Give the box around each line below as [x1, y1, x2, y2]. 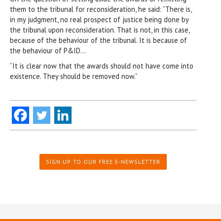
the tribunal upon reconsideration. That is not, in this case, [10, 25, 189, 35]
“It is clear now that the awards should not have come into [10, 61, 193, 71]
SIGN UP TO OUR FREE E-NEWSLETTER [46, 157, 160, 165]
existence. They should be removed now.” [10, 71, 138, 81]
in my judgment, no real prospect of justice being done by [10, 14, 188, 24]
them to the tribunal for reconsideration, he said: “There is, [10, 4, 191, 14]
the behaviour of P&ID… [10, 45, 86, 55]
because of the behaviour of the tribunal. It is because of [10, 35, 187, 45]
